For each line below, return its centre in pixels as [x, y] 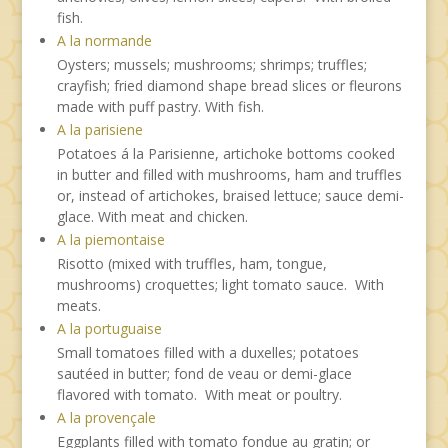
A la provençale [106, 417]
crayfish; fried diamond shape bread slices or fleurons [229, 85]
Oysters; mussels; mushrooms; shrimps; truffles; [211, 64]
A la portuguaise [109, 328]
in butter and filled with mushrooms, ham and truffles [229, 174]
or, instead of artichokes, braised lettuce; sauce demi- [230, 195]
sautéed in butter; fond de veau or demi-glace [204, 373]
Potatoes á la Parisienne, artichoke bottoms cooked [225, 153]
